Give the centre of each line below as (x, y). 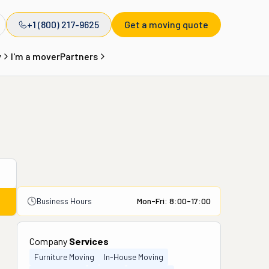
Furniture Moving (64, 257)
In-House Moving (134, 257)
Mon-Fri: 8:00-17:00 (174, 201)
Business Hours (64, 201)
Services (89, 241)
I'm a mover (35, 56)
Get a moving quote (166, 24)
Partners (79, 56)
